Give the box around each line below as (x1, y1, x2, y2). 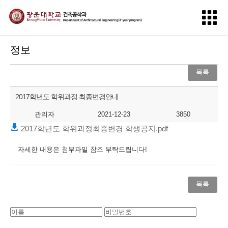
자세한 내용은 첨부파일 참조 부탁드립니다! (18, 146, 149, 153)
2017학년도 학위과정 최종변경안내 (15, 93, 119, 101)
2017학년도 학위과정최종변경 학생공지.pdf (19, 124, 168, 133)
